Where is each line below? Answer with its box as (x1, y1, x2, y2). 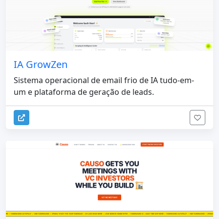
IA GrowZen (14, 58, 67, 71)
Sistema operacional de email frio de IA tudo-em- (14, 75, 194, 86)
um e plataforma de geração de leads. (14, 87, 154, 98)
